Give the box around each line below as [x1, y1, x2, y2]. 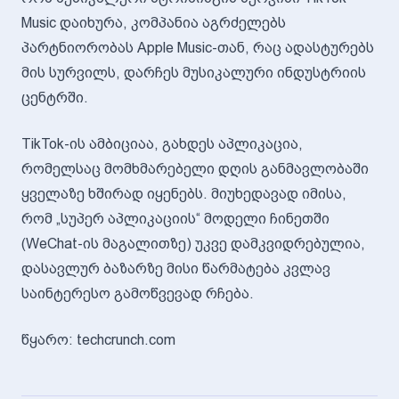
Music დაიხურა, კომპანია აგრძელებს [21, 14, 286, 31]
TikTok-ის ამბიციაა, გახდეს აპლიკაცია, [21, 135, 303, 152]
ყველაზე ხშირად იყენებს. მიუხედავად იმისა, [21, 185, 346, 202]
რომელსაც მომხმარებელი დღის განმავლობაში [21, 160, 369, 177]
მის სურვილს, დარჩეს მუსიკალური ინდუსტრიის [21, 64, 366, 81]
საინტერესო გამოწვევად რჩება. [21, 285, 254, 302]
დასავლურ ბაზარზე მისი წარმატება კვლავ [21, 260, 330, 277]
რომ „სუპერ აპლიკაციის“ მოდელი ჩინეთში [21, 210, 330, 227]
